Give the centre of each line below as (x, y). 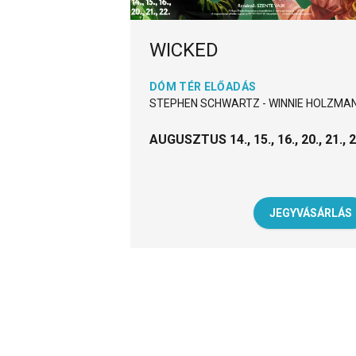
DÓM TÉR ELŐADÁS (203, 87)
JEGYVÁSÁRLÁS (310, 213)
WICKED (184, 50)
